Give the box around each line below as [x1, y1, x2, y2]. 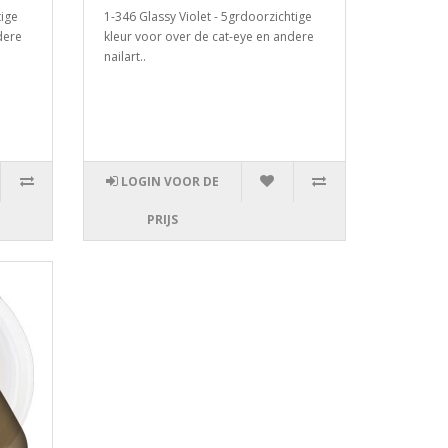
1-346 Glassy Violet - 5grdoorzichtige [104, 8, 313, 26]
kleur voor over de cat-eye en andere [104, 28, 315, 46]
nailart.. [104, 48, 147, 66]
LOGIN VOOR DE [121, 173, 220, 191]
